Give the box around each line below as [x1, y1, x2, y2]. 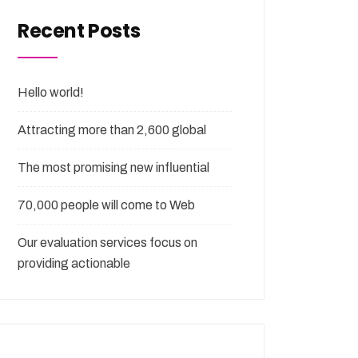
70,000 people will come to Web [18, 198, 195, 212]
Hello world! [18, 86, 84, 99]
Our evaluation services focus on [18, 236, 197, 249]
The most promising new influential [18, 161, 209, 174]
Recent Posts [18, 18, 141, 44]
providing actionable [18, 257, 130, 270]
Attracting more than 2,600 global [18, 123, 206, 137]
